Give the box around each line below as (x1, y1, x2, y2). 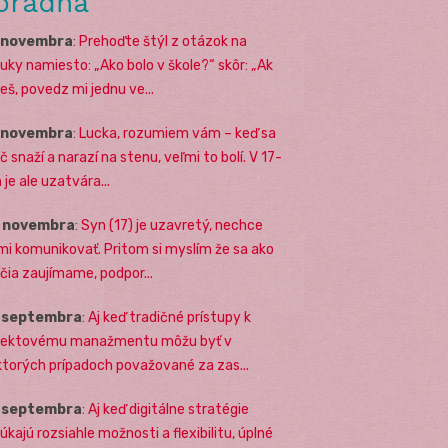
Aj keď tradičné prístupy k (88, 308, 251, 326)
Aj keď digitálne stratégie (88, 400, 249, 418)
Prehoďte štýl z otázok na (79, 32, 247, 50)
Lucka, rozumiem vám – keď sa (79, 124, 276, 142)
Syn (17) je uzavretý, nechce (81, 216, 263, 234)
